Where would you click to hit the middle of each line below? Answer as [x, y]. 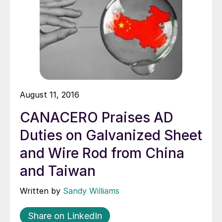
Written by [41, 191]
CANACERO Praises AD [97, 118]
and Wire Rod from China [102, 153]
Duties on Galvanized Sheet [111, 136]
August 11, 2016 [50, 95]
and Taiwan [58, 171]
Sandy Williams [91, 191]
